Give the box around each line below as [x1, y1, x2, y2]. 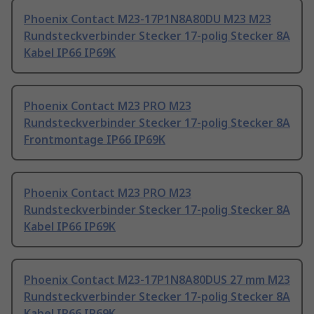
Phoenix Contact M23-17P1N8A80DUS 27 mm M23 [24, 272, 290, 288]
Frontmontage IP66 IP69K [24, 132, 165, 148]
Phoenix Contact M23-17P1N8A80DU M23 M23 [24, 11, 271, 27]
